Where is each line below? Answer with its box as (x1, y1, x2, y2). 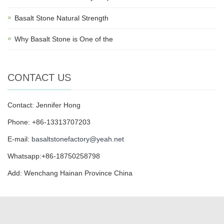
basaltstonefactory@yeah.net (31, 134, 124, 143)
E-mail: (7, 134, 31, 143)
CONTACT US (7, 71, 71, 83)
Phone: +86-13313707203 (7, 117, 90, 126)
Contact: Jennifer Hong (7, 100, 80, 109)
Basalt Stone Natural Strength (14, 13, 108, 22)
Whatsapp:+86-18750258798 (7, 151, 100, 160)
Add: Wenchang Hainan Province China (7, 168, 132, 177)
